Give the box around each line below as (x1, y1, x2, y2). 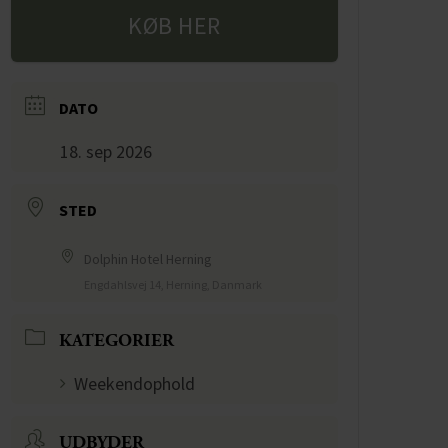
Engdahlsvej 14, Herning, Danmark (84, 277, 263, 293)
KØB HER (128, 10, 221, 42)
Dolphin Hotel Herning (84, 250, 213, 269)
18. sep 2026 (60, 140, 153, 164)
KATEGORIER (59, 330, 175, 352)
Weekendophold (74, 372, 196, 396)
